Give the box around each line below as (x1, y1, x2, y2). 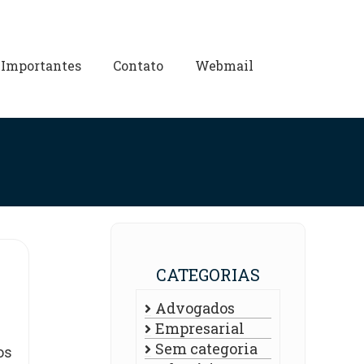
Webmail (195, 57, 254, 74)
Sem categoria (155, 339, 258, 358)
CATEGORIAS (156, 264, 260, 285)
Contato (113, 57, 164, 74)
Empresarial (155, 318, 245, 338)
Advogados (155, 298, 235, 318)
